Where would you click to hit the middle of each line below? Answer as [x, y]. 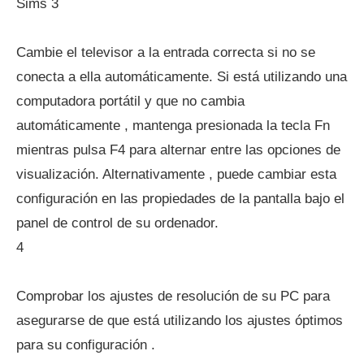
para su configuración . [86, 345]
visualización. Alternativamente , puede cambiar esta [176, 174]
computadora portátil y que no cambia [130, 101]
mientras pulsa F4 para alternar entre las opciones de [178, 150]
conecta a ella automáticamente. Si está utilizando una [182, 77]
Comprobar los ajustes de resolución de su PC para [173, 296]
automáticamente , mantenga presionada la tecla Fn [173, 126]
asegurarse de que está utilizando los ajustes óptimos [180, 321]
